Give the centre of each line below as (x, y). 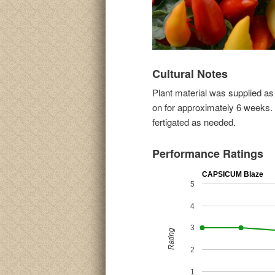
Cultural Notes (190, 73)
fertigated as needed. (194, 122)
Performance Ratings (208, 153)
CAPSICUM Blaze (233, 175)
